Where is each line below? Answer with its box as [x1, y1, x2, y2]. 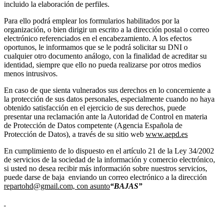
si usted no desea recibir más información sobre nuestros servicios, [4, 164, 207, 173]
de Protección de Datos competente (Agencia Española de [4, 121, 182, 130]
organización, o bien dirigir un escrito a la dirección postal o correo [4, 25, 209, 34]
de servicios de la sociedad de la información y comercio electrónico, [4, 155, 215, 164]
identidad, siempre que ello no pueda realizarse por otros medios [4, 61, 201, 69]
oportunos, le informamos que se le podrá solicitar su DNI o [4, 43, 188, 52]
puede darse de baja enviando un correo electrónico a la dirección [4, 173, 207, 182]
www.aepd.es [146, 130, 188, 139]
